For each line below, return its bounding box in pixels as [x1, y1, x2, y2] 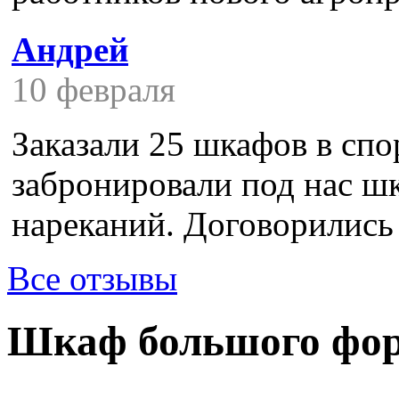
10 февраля [12, 69, 175, 109]
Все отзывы [7, 258, 177, 297]
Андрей [12, 29, 128, 69]
